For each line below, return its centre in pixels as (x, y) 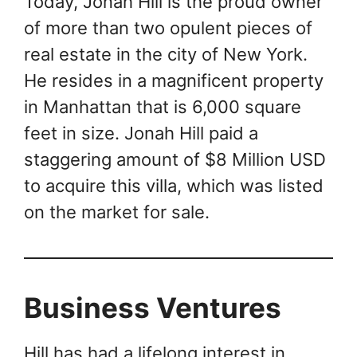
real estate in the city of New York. (166, 54)
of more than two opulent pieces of (168, 27)
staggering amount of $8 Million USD (175, 159)
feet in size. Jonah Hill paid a (141, 133)
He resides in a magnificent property (174, 80)
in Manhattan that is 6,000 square (163, 106)
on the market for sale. (117, 212)
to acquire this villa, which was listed (174, 185)
